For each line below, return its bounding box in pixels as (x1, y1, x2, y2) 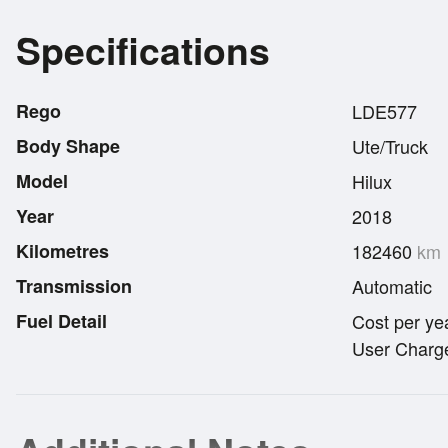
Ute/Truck (352, 132, 428, 159)
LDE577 (352, 97, 417, 124)
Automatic (352, 272, 432, 299)
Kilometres (16, 237, 109, 264)
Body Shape (16, 132, 120, 159)
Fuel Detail (16, 307, 107, 334)
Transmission (16, 272, 132, 299)
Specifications (16, 22, 270, 76)
